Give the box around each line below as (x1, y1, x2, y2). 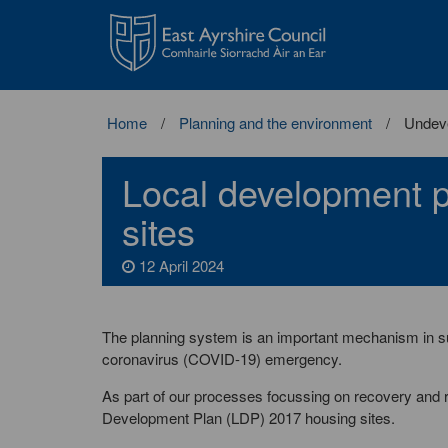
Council (96, 41, 145, 62)
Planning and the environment (179, 112, 372, 133)
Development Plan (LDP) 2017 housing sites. (102, 407, 395, 428)
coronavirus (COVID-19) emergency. (102, 348, 342, 369)
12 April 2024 (135, 255, 224, 276)
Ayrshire (96, 20, 150, 41)
